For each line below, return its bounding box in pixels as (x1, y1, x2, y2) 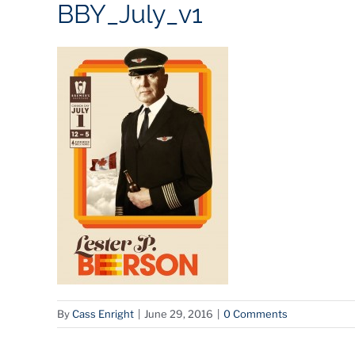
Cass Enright (72, 307, 134, 321)
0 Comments (223, 307, 288, 321)
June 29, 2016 (144, 307, 213, 321)
